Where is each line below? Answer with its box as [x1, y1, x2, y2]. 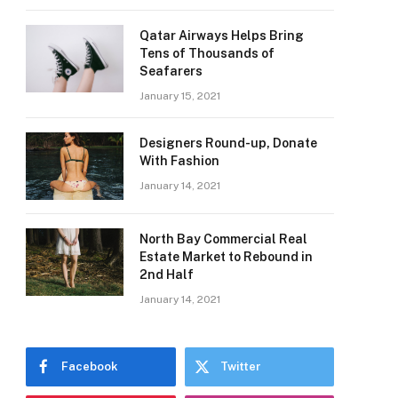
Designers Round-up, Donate [139, 135, 317, 150]
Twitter [219, 359, 261, 373]
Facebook [61, 359, 118, 373]
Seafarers [139, 63, 203, 78]
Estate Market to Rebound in [139, 249, 313, 264]
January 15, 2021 [139, 89, 220, 102]
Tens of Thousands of [139, 45, 275, 60]
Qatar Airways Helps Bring [139, 28, 304, 43]
